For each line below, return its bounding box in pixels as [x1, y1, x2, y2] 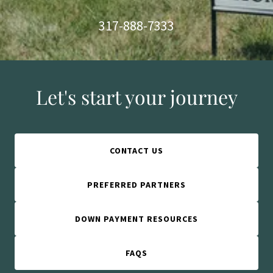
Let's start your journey [35, 83, 238, 110]
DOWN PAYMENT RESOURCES [75, 213, 198, 224]
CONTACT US [109, 145, 164, 156]
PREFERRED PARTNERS [87, 179, 186, 190]
